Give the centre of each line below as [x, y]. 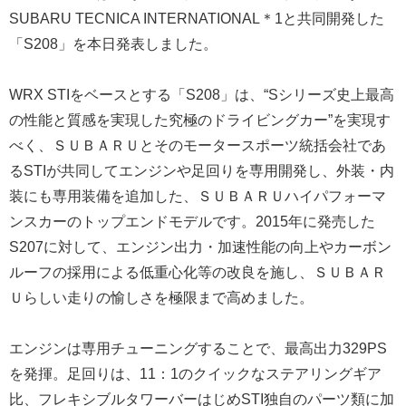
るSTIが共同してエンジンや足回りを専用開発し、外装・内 [202, 171]
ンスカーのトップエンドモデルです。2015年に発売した [192, 222]
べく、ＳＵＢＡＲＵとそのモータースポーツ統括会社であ [198, 146]
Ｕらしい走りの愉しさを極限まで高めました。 [161, 298]
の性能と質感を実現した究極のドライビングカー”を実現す [200, 121]
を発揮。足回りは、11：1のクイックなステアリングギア [195, 374]
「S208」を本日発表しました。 [113, 44]
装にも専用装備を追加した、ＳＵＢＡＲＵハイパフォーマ [198, 197]
